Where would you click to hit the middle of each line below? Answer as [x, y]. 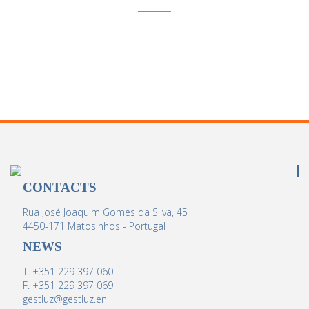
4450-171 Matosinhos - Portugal [94, 226]
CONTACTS [60, 187]
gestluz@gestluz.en [65, 299]
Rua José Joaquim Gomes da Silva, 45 [105, 212]
